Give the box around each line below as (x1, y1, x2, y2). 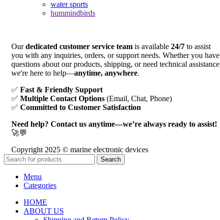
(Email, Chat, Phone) (105, 94, 172, 103)
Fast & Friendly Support (20, 85, 103, 94)
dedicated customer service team (26, 42, 133, 51)
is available (133, 42, 171, 51)
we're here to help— (11, 69, 74, 78)
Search (101, 156, 121, 164)
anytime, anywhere (74, 69, 137, 78)
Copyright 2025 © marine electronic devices (11, 145, 148, 154)
